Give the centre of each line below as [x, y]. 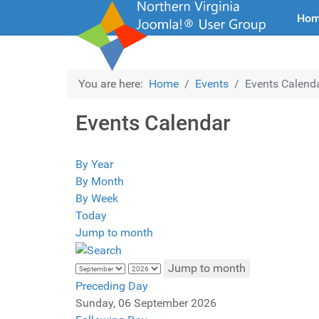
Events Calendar [153, 123]
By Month [100, 181]
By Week [97, 198]
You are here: [114, 84]
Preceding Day [112, 286]
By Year [94, 164]
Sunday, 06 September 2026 [146, 303]
